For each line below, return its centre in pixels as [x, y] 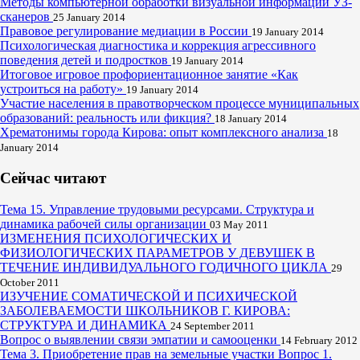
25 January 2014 [89, 18]
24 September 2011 [213, 325]
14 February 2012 [319, 340]
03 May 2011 [239, 224]
